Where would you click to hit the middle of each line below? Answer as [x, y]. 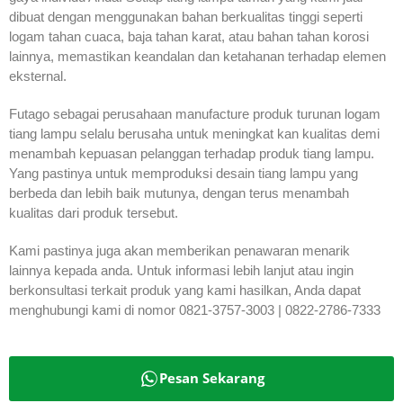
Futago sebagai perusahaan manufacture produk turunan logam [195, 113]
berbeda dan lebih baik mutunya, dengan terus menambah [179, 193]
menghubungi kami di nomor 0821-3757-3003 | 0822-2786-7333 [195, 309]
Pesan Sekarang [211, 378]
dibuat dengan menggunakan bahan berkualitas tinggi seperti [186, 16]
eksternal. [38, 76]
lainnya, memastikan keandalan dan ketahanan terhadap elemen [197, 56]
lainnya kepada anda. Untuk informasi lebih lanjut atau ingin [181, 270]
